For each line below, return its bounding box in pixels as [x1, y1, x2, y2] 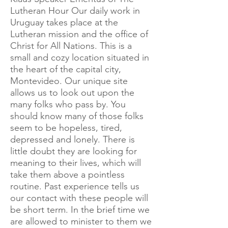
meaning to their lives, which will [10, 157, 141, 168]
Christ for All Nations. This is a [10, 40, 132, 51]
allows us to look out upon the [10, 87, 134, 98]
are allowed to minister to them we [10, 216, 152, 227]
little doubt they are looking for [10, 146, 137, 157]
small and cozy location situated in [10, 52, 149, 63]
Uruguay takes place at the [10, 17, 118, 28]
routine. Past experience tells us [10, 181, 139, 192]
